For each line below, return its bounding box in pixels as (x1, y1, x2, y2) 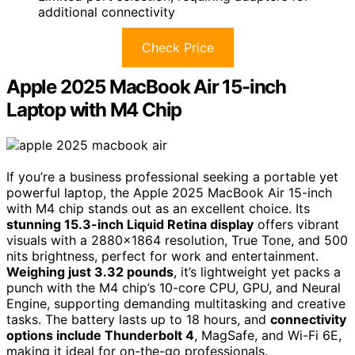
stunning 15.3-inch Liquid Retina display (6, 216, 254, 232)
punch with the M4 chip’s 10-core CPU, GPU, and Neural (6, 280, 341, 296)
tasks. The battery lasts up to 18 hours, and (6, 311, 270, 327)
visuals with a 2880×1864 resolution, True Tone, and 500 (6, 232, 348, 248)
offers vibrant (254, 216, 339, 232)
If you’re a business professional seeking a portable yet (6, 169, 338, 185)
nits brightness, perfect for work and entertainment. (6, 248, 319, 264)
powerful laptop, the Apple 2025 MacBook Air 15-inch (6, 185, 332, 200)
